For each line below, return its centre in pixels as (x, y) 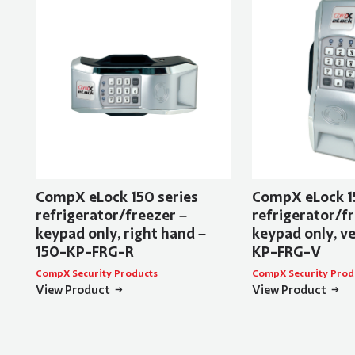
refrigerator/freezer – (111, 215)
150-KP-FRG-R (84, 252)
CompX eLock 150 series (116, 197)
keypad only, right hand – (120, 233)
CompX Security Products (96, 273)
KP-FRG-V (286, 252)
